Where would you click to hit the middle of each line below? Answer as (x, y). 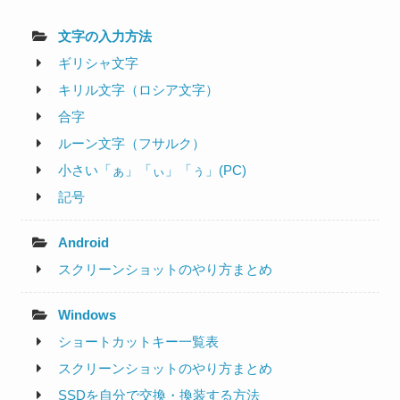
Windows (87, 315)
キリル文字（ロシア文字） (139, 90)
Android (84, 243)
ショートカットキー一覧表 (139, 342)
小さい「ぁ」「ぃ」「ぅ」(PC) (153, 171)
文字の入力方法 (105, 37)
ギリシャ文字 (99, 63)
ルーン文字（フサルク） (132, 144)
